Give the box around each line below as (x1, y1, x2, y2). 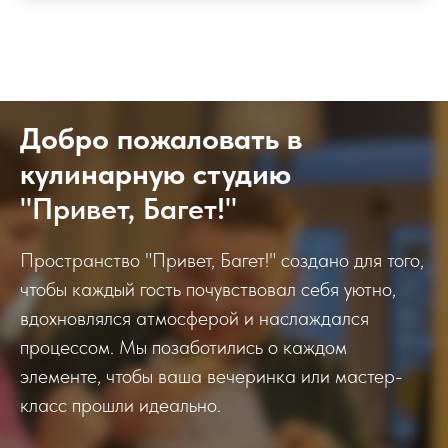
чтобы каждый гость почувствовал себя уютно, (20, 277, 396, 302)
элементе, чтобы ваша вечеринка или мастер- (20, 364, 403, 389)
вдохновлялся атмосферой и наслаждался (20, 306, 369, 331)
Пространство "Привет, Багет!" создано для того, (20, 248, 424, 273)
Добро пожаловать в (20, 120, 302, 157)
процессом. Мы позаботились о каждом (20, 335, 347, 360)
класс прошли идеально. (20, 393, 221, 418)
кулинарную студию (20, 155, 291, 192)
